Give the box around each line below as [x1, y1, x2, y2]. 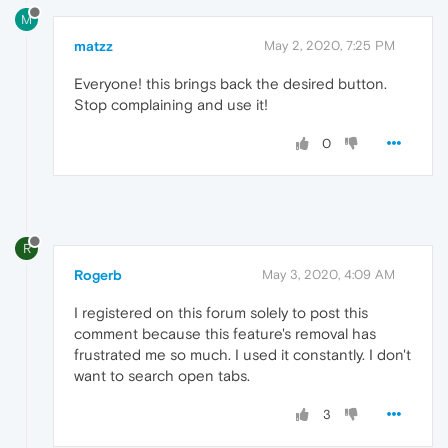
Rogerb [74, 266, 122, 283]
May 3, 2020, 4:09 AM [262, 266, 395, 282]
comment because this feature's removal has [74, 324, 376, 342]
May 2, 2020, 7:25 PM [264, 37, 395, 53]
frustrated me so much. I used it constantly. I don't [74, 345, 411, 363]
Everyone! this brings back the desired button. [74, 74, 387, 92]
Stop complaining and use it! [74, 95, 268, 113]
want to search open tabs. [74, 366, 250, 384]
